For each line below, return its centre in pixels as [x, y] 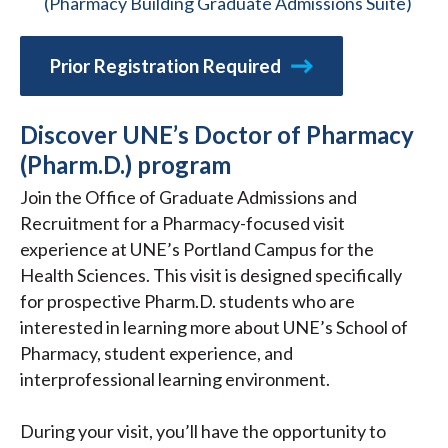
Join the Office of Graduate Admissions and [188, 197]
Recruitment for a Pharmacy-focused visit [182, 223]
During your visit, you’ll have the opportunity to [203, 431]
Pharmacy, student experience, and [156, 353]
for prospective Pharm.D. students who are [187, 301]
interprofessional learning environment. [175, 379]
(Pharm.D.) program [125, 165]
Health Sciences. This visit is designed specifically [211, 275]
